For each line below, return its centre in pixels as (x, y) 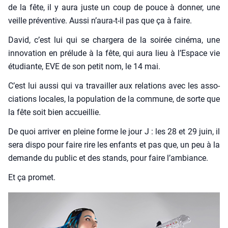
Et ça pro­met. (32, 178)
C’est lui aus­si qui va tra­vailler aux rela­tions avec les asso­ (114, 86)
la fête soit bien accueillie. (54, 112)
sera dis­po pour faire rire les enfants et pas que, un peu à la (114, 145)
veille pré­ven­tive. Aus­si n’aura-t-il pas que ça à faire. (100, 21)
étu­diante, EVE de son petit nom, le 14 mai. (84, 67)
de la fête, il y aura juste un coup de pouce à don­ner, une (114, 8)
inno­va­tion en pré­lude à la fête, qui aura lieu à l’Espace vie (114, 53)
